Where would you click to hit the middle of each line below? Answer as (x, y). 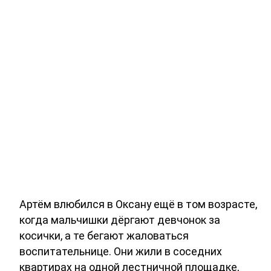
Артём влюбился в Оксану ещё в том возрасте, (138, 204)
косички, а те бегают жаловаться (104, 235)
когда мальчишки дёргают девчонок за (120, 220)
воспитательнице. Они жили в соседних (121, 251)
